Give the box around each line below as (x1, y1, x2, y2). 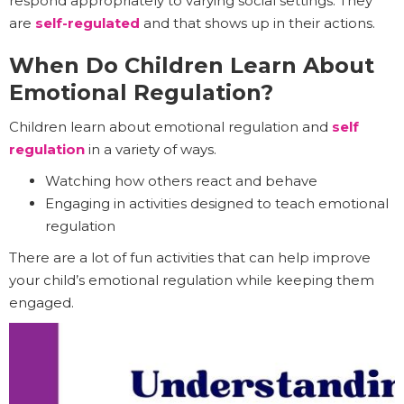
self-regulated (35, 14, 140, 32)
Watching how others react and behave (45, 172, 317, 190)
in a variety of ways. (85, 141, 216, 159)
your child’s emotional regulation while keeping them (9, 271, 374, 289)
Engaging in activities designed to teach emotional (45, 195, 389, 213)
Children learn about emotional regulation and (9, 118, 332, 136)
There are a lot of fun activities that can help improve (9, 249, 371, 267)
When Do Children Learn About (9, 52, 374, 79)
